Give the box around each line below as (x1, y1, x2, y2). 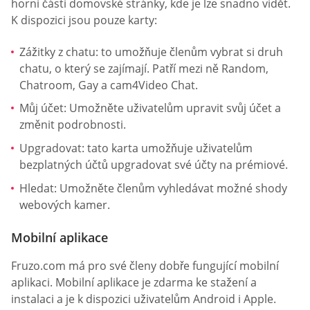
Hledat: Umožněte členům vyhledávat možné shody (19, 180, 287, 196)
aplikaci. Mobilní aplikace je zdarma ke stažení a (11, 274, 257, 290)
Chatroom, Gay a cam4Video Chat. (19, 77, 198, 93)
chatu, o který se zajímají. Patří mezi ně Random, (19, 60, 268, 76)
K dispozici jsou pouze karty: (11, 12, 157, 28)
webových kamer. (19, 197, 110, 212)
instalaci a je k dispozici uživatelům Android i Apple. (11, 291, 276, 307)
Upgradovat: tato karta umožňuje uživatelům (19, 140, 253, 156)
